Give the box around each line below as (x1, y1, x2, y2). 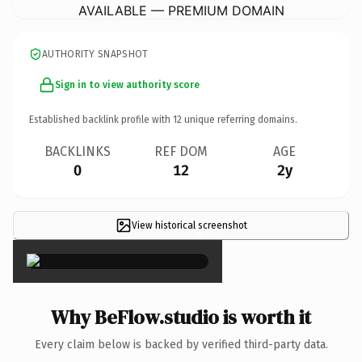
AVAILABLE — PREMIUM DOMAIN (78, 2, 284, 19)
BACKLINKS (44, 143, 111, 159)
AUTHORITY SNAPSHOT (42, 48, 149, 60)
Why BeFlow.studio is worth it (51, 303, 311, 330)
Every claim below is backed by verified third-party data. (34, 337, 328, 351)
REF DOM (154, 143, 208, 159)
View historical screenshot (131, 219, 247, 231)
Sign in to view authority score (55, 78, 200, 90)
